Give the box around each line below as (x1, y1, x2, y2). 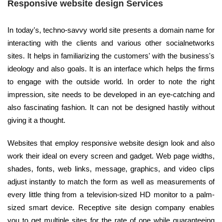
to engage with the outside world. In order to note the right (7, 77, 215, 86)
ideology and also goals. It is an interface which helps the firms (7, 64, 215, 73)
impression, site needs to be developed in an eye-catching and (7, 90, 215, 99)
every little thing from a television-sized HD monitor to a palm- (7, 190, 215, 199)
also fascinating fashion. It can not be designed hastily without (7, 103, 215, 111)
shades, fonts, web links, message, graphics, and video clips (7, 164, 215, 173)
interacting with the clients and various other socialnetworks (7, 38, 215, 47)
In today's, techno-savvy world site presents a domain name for (7, 25, 215, 34)
